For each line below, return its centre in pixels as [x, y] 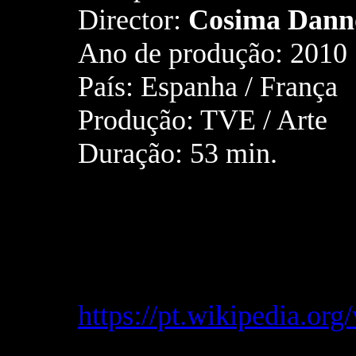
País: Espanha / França [208, 87]
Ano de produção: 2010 [213, 54]
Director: [133, 20]
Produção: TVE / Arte [203, 120]
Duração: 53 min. [178, 154]
